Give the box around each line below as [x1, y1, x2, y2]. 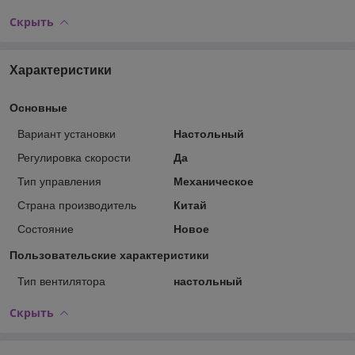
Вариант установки [17, 127, 116, 140]
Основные [10, 101, 67, 114]
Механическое [173, 174, 254, 188]
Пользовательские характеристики [10, 248, 209, 261]
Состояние [17, 222, 74, 235]
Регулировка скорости [17, 151, 131, 164]
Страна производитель [17, 198, 136, 212]
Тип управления [17, 174, 101, 188]
